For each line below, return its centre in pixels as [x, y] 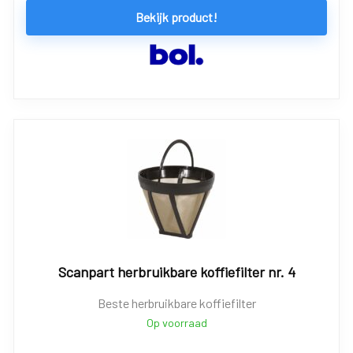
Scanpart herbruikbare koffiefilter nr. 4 [176, 272]
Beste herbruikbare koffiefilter [176, 303]
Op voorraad [176, 323]
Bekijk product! [176, 17]
